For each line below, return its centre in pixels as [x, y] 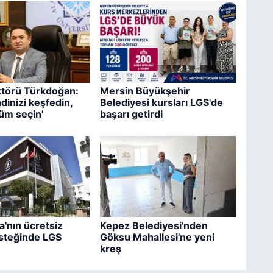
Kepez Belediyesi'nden [154, 225]
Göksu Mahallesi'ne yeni [157, 237]
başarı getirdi [131, 114]
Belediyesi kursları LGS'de [161, 103]
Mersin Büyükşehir [145, 91]
